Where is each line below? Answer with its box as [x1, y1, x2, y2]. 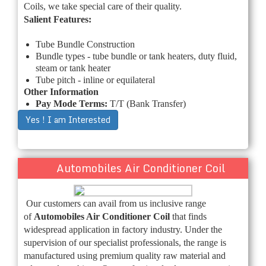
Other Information [24, 86, 99, 97]
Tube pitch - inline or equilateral [36, 74, 155, 85]
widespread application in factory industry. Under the [24, 224, 222, 235]
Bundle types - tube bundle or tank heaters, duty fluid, [36, 50, 237, 61]
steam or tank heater [36, 62, 110, 73]
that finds [172, 211, 207, 221]
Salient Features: [24, 14, 91, 24]
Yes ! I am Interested [26, 112, 110, 126]
